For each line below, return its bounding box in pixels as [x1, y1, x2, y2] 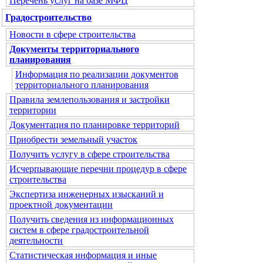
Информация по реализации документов [15, 69, 178, 79]
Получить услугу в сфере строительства [9, 149, 170, 159]
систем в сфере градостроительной [9, 225, 149, 235]
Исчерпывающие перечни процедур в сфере [9, 164, 187, 174]
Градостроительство [5, 12, 92, 22]
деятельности [9, 235, 63, 245]
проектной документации [9, 200, 113, 210]
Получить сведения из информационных [9, 214, 174, 224]
